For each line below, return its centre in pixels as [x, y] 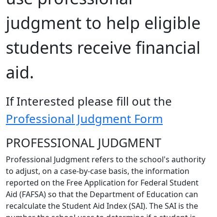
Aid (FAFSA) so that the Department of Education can [102, 194]
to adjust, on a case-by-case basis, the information [98, 171]
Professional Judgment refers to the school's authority [106, 159]
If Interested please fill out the [89, 101]
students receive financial [103, 47]
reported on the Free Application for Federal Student [102, 182]
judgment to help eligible [103, 23]
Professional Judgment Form [84, 118]
